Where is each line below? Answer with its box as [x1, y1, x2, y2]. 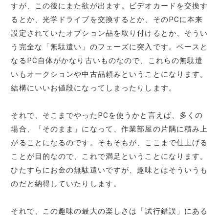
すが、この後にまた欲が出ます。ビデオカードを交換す [11, 1, 208, 10]
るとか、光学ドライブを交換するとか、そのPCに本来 [11, 15, 203, 24]
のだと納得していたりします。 [11, 179, 122, 188]
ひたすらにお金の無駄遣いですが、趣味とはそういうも [11, 165, 208, 175]
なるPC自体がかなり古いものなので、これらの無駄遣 [11, 56, 203, 65]
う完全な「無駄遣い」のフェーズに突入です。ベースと [11, 42, 208, 51]
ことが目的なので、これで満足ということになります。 [11, 152, 208, 161]
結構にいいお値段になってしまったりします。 [11, 83, 176, 92]
